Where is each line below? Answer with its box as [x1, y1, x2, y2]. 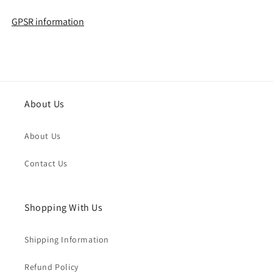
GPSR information [12, 15, 84, 28]
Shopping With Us [24, 201, 103, 214]
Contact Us [24, 158, 68, 169]
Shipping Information [24, 234, 109, 245]
